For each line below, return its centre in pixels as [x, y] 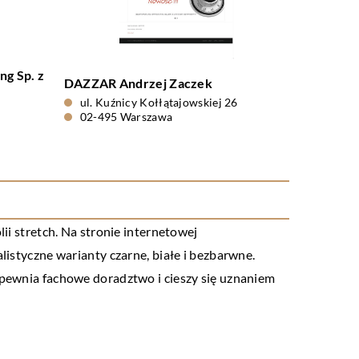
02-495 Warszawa [126, 117]
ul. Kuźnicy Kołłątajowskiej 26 [159, 102]
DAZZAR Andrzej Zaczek [138, 83]
